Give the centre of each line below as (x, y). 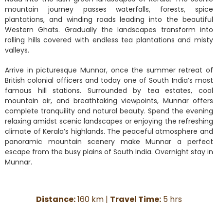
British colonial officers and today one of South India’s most (109, 80)
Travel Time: (136, 199)
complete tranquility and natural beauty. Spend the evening (109, 111)
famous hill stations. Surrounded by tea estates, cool (109, 90)
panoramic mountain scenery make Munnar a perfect (109, 141)
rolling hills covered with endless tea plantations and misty (109, 40)
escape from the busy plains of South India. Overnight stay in (109, 152)
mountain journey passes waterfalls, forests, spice (109, 9)
